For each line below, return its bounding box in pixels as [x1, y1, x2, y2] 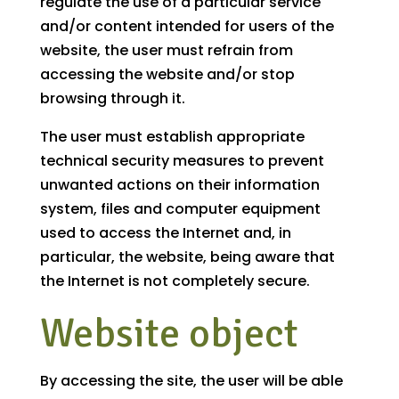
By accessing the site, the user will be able [39, 370, 343, 392]
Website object [39, 308, 298, 359]
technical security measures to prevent [39, 151, 324, 172]
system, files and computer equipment [39, 199, 321, 220]
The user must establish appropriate [39, 126, 305, 148]
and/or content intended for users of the [39, 16, 334, 37]
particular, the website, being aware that [39, 247, 335, 268]
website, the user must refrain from [39, 40, 293, 61]
